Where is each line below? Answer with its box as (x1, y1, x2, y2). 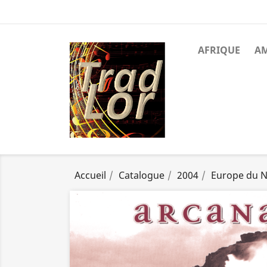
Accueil (74, 168, 106, 182)
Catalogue (119, 168, 164, 182)
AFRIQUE (198, 44, 240, 57)
